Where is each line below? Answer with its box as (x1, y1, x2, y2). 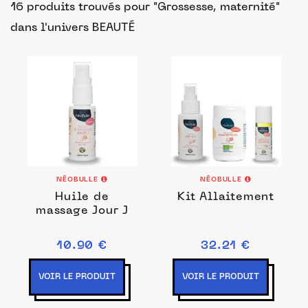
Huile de (55, 192, 109, 203)
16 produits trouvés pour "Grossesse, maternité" (10, 2, 280, 13)
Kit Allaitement (177, 192, 274, 203)
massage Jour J (35, 206, 129, 217)
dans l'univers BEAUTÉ (10, 23, 135, 34)
